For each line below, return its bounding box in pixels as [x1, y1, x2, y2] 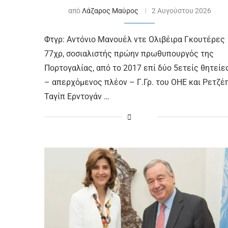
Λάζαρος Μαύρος [81, 6, 138, 15]
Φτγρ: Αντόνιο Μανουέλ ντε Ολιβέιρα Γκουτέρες [44, 34, 225, 44]
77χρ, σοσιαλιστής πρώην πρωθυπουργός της [44, 48, 214, 59]
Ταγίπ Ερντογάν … [44, 91, 109, 101]
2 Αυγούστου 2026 [151, 6, 211, 15]
